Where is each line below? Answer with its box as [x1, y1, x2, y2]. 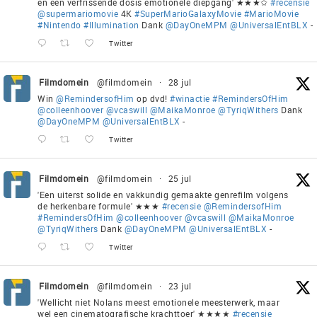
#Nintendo [38, 19, 81, 31]
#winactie [170, 93, 210, 105]
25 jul [168, 173, 192, 185]
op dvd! [134, 93, 170, 105]
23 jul [168, 280, 192, 292]
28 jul [168, 76, 192, 88]
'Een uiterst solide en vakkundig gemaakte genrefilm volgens [38, 189, 289, 201]
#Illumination [83, 19, 139, 31]
